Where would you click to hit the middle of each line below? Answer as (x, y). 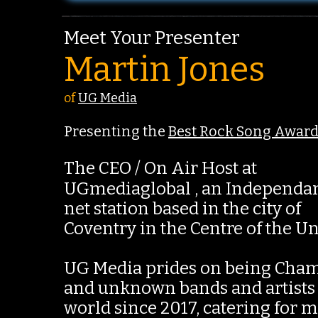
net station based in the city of (184, 209)
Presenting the (116, 131)
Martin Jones (164, 70)
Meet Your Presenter (152, 38)
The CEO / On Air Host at (162, 168)
